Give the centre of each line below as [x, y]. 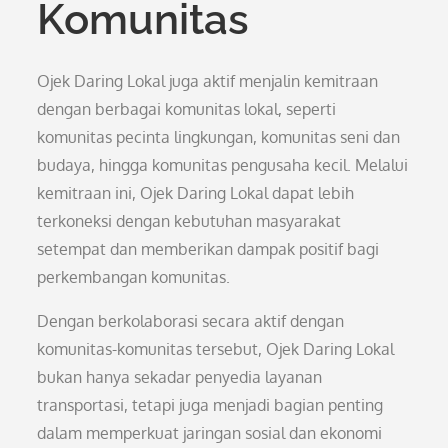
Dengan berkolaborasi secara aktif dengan [191, 321]
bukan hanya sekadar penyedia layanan [180, 377]
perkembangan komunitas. [134, 277]
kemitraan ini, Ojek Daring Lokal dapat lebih [196, 193]
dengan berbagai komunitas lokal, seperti [187, 109]
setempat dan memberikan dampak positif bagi [208, 249]
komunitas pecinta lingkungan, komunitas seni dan [219, 137]
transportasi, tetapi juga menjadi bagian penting [210, 405]
